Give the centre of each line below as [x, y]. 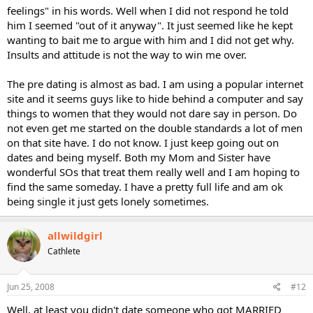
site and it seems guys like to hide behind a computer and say [155, 98]
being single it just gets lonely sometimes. [108, 201]
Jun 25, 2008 [31, 287]
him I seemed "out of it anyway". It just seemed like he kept [150, 25]
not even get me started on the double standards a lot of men [155, 128]
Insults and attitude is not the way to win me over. [127, 54]
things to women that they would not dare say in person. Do [152, 113]
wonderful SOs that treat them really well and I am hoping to [153, 172]
